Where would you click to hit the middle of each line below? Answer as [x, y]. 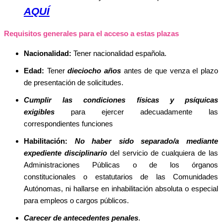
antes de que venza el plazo [170, 71]
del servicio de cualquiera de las [163, 153]
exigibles [39, 112]
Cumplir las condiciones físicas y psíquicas [121, 100]
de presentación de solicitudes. [74, 83]
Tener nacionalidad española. [119, 53]
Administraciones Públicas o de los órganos [121, 165]
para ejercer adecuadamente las [136, 112]
